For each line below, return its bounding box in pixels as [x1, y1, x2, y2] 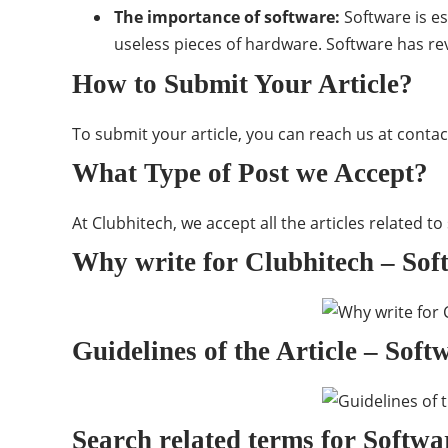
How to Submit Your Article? [72, 69, 413, 99]
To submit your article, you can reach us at [72, 123, 397, 145]
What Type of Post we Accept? [72, 158, 428, 188]
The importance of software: [114, 6, 340, 28]
